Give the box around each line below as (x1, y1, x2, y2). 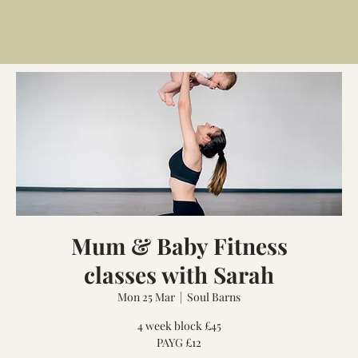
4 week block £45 (137, 318, 221, 333)
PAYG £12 (157, 335, 201, 350)
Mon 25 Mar (117, 289, 175, 304)
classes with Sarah (84, 260, 274, 289)
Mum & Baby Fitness (70, 231, 288, 261)
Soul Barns (187, 289, 241, 304)
